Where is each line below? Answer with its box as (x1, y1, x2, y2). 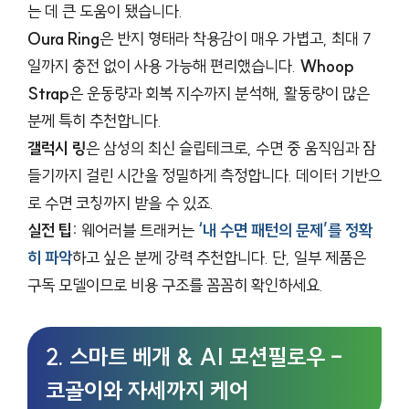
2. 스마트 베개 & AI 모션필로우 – (46, 342, 342, 371)
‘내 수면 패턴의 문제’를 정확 (198, 219, 372, 241)
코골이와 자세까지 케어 (46, 376, 248, 404)
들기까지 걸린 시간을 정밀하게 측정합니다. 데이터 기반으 (27, 164, 382, 186)
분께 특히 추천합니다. (27, 110, 162, 131)
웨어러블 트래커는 (78, 219, 198, 241)
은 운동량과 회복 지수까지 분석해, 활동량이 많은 (69, 82, 370, 104)
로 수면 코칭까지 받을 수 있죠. (27, 192, 214, 214)
